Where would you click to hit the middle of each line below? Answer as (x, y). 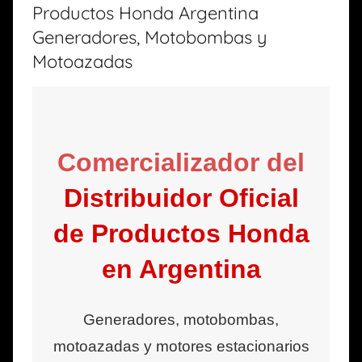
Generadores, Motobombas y (150, 37)
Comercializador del (181, 162)
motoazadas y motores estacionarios (181, 346)
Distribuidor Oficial (181, 198)
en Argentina (181, 269)
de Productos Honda (181, 233)
